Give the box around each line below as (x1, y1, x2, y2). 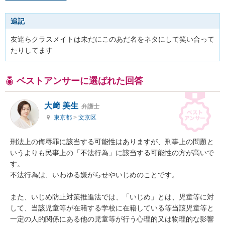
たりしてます (11, 46, 53, 55)
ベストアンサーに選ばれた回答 (16, 76, 143, 86)
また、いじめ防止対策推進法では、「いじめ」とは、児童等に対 (10, 193, 214, 201)
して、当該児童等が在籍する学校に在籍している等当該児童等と (10, 204, 214, 212)
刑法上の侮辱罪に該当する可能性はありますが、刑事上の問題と (10, 138, 214, 146)
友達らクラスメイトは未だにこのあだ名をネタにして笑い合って (11, 35, 214, 44)
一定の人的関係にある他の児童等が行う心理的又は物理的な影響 (10, 215, 214, 223)
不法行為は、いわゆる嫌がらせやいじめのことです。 (10, 171, 179, 179)
